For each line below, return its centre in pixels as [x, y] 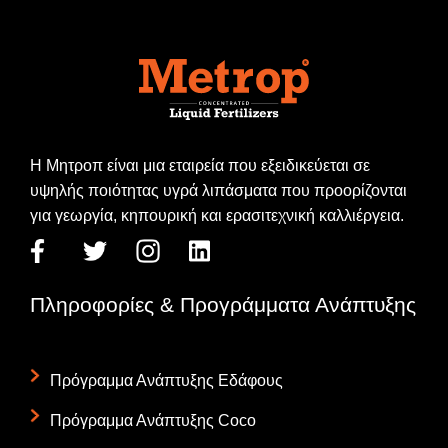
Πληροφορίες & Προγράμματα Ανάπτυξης [223, 304]
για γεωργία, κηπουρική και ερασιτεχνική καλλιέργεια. [217, 215]
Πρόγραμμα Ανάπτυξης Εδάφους [166, 380]
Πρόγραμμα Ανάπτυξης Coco [153, 420]
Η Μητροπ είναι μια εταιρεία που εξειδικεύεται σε [200, 165]
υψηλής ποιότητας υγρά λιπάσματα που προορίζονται [218, 190]
